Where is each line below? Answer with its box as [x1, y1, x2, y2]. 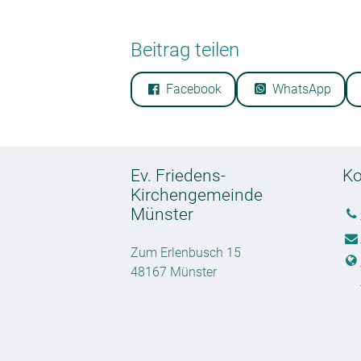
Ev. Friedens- [131, 166, 226, 186]
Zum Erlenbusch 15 [131, 245, 241, 261]
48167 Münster [131, 264, 217, 280]
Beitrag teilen [131, 39, 239, 61]
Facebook [166, 81, 222, 97]
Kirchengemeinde [131, 185, 263, 205]
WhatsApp [272, 81, 331, 97]
